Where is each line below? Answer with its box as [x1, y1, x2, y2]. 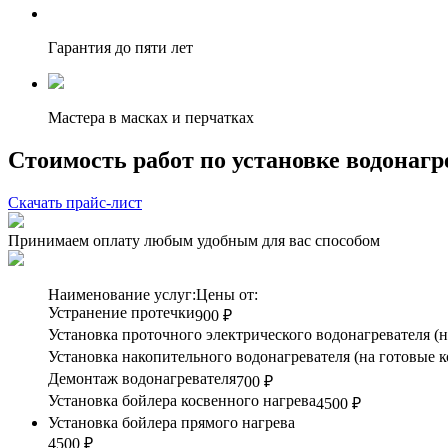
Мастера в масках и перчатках [48, 108, 254, 126]
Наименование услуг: [48, 285, 196, 303]
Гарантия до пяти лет [48, 38, 193, 56]
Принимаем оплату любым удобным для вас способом [8, 231, 380, 249]
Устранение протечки [48, 303, 195, 321]
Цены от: [196, 285, 258, 303]
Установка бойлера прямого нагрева [48, 413, 295, 431]
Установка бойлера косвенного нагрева [48, 391, 316, 409]
